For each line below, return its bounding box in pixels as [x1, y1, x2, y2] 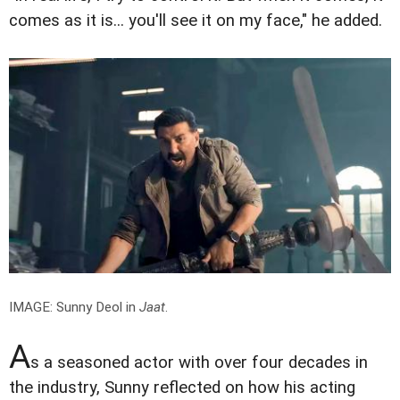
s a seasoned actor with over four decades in [30, 352, 368, 372]
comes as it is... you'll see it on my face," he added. [9, 11, 382, 31]
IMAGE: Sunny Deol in [9, 298, 139, 315]
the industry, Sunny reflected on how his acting [9, 377, 355, 397]
